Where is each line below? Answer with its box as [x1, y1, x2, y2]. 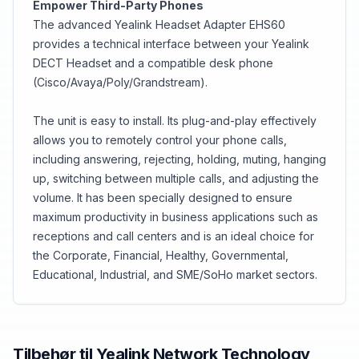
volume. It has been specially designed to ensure [33, 190, 292, 204]
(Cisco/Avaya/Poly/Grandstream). [33, 75, 208, 89]
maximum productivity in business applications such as [33, 209, 318, 224]
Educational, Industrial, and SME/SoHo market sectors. [33, 267, 317, 281]
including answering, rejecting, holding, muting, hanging [33, 151, 326, 166]
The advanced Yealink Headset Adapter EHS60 [33, 17, 285, 31]
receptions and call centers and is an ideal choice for [33, 228, 314, 243]
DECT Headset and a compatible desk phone [33, 55, 273, 70]
